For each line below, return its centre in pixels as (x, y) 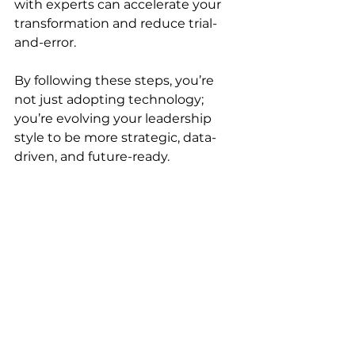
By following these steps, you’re (116, 80)
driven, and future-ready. (92, 156)
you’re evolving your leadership (115, 118)
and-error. (45, 42)
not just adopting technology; (111, 99)
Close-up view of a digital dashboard (127, 334)
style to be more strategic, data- (115, 137)
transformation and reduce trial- (116, 23)
